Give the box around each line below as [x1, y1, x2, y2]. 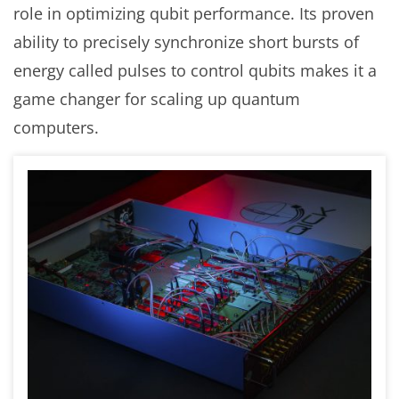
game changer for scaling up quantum [13, 88, 300, 110]
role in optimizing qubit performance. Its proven [13, 3, 374, 24]
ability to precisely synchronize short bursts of [13, 31, 359, 53]
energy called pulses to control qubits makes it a [13, 60, 377, 81]
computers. [13, 117, 99, 138]
